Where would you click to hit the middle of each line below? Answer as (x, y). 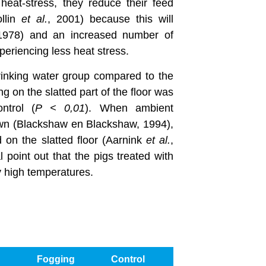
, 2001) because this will (111, 19)
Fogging (56, 259)
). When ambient (129, 108)
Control (128, 259)
